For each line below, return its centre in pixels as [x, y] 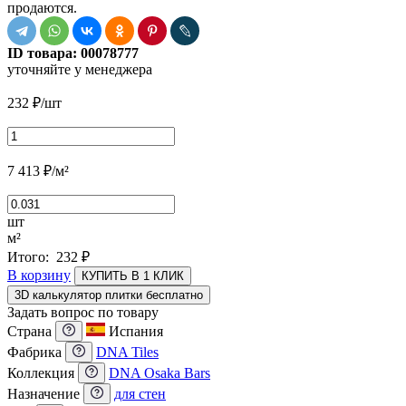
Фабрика [36, 352]
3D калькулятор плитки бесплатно [109, 295]
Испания [136, 331]
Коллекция [43, 372]
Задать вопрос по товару [83, 312]
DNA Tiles [127, 352]
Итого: [32, 256]
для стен [140, 393]
